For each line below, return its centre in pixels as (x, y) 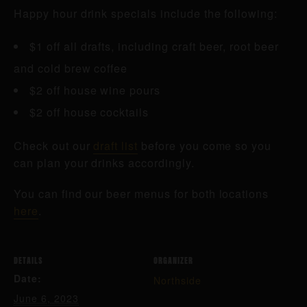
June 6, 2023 (46, 298)
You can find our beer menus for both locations (142, 194)
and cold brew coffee (71, 68)
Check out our (54, 146)
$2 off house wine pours (95, 90)
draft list (116, 146)
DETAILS (28, 260)
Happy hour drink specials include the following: (146, 13)
